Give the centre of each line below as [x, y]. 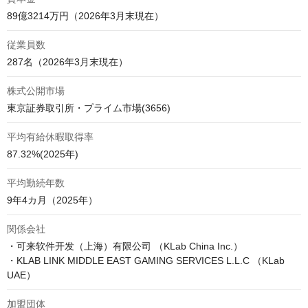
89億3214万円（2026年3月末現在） [85, 16]
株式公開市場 [36, 91]
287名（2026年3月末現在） [67, 62]
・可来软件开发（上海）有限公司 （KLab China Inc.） [125, 246]
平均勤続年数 [36, 183]
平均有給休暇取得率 [50, 137]
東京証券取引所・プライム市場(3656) [89, 108]
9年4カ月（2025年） [52, 200]
